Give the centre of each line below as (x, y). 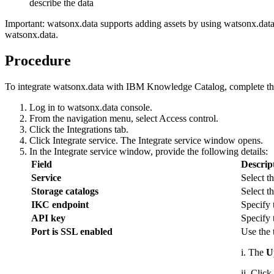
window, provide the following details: (192, 152)
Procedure (38, 61)
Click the (48, 130)
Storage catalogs (65, 191)
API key (48, 218)
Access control (187, 119)
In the (42, 152)
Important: (25, 24)
